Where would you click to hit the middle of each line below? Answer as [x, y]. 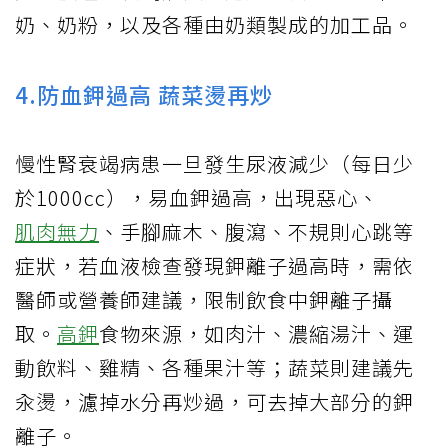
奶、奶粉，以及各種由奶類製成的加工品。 [214, 25]
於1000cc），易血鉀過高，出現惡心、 [197, 198]
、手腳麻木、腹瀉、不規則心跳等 [256, 232]
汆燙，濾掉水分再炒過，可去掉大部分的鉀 [214, 402]
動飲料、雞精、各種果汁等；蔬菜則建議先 [214, 368]
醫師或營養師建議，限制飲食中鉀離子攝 [204, 300]
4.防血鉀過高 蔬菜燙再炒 [144, 94]
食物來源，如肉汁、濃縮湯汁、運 [256, 334]
